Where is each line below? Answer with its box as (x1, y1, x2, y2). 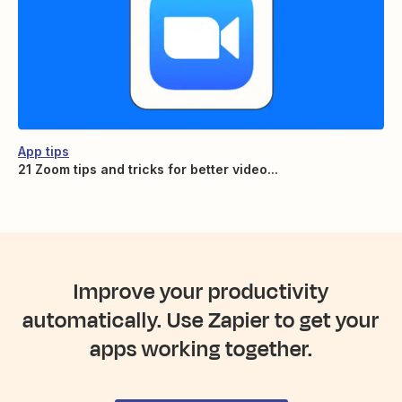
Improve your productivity (73, 276, 329, 308)
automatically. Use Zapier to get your (22, 305, 380, 336)
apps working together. (89, 334, 313, 365)
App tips (18, 144, 69, 160)
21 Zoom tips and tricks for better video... (18, 162, 278, 178)
